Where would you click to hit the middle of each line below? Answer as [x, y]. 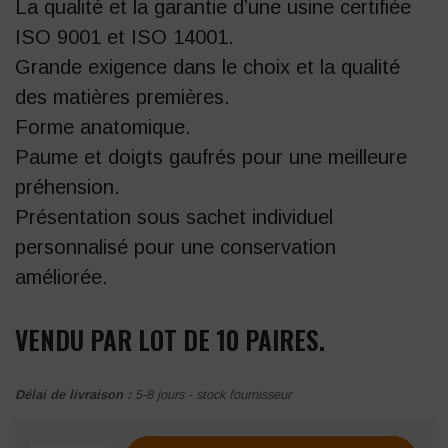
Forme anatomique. [103, 126]
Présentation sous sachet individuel [174, 216]
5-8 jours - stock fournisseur [213, 394]
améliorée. [61, 276]
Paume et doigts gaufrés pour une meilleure [211, 156]
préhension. [67, 186]
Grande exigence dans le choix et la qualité [207, 66]
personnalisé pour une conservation [175, 246]
